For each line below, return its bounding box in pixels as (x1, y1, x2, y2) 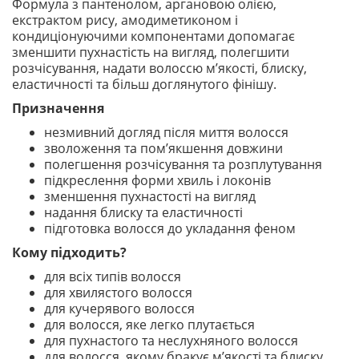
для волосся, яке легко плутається (44, 316, 255, 333)
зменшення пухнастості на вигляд (44, 188, 256, 205)
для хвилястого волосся (44, 284, 192, 301)
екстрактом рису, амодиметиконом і (12, 11, 238, 29)
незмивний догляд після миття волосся (44, 123, 288, 141)
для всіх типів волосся (44, 268, 181, 285)
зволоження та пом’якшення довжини (44, 139, 283, 157)
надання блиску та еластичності (44, 204, 243, 221)
